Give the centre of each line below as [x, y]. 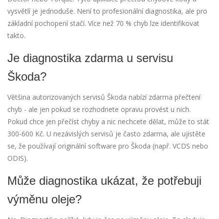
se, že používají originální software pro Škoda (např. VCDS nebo [108, 146]
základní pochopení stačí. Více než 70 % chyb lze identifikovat [103, 23]
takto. [16, 36]
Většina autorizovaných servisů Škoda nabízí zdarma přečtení [104, 97]
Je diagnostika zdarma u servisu [90, 58]
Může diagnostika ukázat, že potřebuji [104, 181]
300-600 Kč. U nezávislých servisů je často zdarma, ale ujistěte [106, 134]
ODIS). [18, 158]
